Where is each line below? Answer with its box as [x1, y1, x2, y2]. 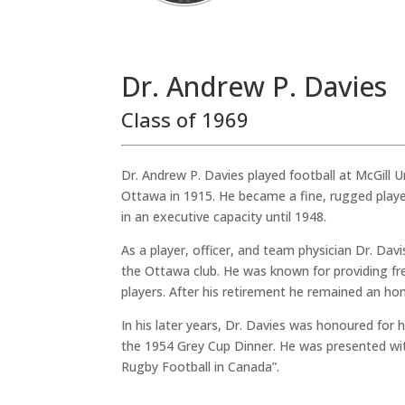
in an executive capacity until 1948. [121, 208, 327, 226]
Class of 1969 [121, 106, 250, 134]
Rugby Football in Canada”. [121, 358, 280, 376]
